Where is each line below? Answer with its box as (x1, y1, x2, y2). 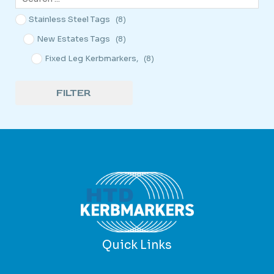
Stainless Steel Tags (29, 13, 111, 24)
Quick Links (102, 237, 172, 253)
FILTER (56, 86, 92, 99)
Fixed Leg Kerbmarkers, (45, 53, 139, 64)
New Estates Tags (37, 33, 111, 44)
